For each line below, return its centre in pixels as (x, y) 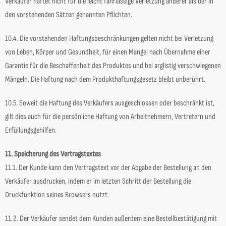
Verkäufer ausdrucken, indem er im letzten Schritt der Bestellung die (98, 181)
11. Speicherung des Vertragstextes (53, 154)
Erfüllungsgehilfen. (31, 130)
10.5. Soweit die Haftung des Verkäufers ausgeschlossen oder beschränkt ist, (110, 103)
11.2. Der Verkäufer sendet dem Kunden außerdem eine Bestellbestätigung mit (111, 219)
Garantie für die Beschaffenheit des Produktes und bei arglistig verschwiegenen (113, 66)
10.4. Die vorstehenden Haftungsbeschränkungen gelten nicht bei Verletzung (109, 39)
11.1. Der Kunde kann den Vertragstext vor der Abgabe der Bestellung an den (108, 168)
